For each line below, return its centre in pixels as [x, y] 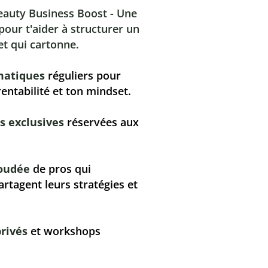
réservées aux [101, 122]
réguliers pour [83, 75]
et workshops [64, 231]
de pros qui [60, 168]
